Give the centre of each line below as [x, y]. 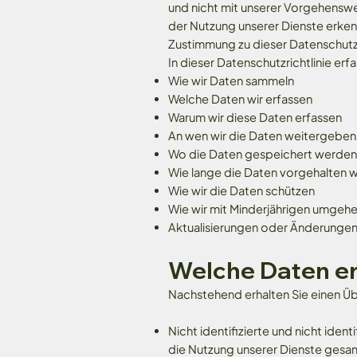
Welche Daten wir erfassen [240, 98]
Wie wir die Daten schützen [241, 190]
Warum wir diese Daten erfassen [255, 117]
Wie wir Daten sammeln [231, 80]
